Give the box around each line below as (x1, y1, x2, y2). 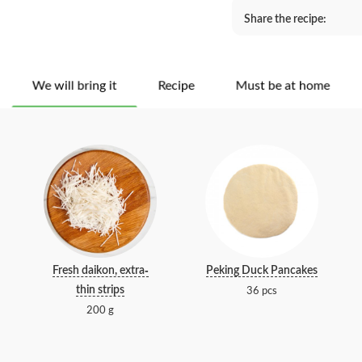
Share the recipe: (244, 14, 326, 25)
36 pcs (246, 286, 277, 296)
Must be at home (235, 79, 330, 92)
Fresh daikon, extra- (52, 265, 149, 276)
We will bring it (32, 79, 117, 92)
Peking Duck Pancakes (206, 265, 318, 276)
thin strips (76, 284, 124, 296)
